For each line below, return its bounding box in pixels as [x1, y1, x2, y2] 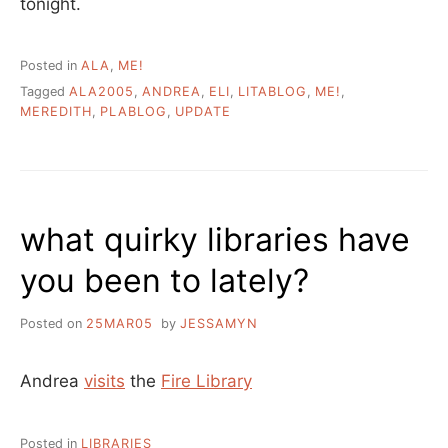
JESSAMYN [179, 316, 258, 332]
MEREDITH [20, 104, 92, 120]
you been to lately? [20, 261, 309, 301]
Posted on [20, 316, 86, 332]
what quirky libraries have [20, 220, 410, 260]
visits [84, 371, 125, 392]
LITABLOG [238, 84, 307, 100]
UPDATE [175, 104, 231, 120]
